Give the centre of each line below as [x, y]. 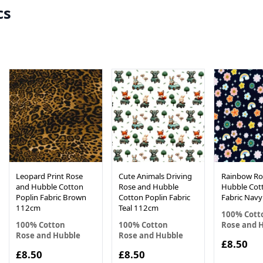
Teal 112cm [138, 208]
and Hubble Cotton [50, 186]
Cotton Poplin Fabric [154, 197]
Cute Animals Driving [155, 176]
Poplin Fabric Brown [51, 197]
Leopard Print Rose [50, 176]
